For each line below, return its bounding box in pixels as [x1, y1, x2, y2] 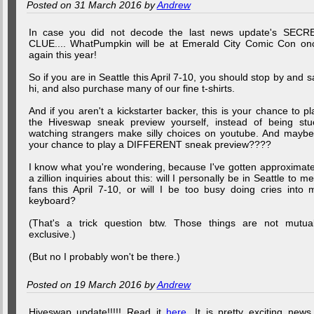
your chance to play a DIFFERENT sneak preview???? [28, 139, 271, 150]
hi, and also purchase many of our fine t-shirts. [28, 83, 235, 94]
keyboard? [28, 195, 76, 206]
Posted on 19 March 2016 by [26, 279, 157, 290]
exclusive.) [28, 228, 76, 240]
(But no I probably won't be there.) [28, 251, 180, 262]
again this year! [28, 49, 97, 60]
